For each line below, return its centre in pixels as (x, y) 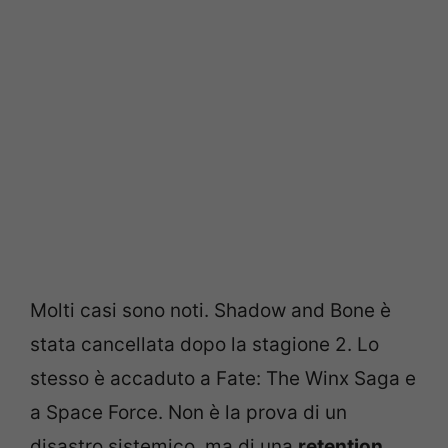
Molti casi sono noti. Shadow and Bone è (210, 310)
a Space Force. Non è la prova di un (188, 412)
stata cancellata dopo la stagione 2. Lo (204, 344)
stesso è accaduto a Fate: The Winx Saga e (223, 378)
